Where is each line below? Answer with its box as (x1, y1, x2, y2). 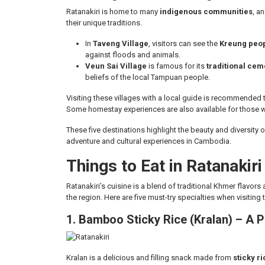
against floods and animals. (85, 50, 180, 59)
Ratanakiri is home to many (66, 7, 160, 16)
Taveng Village (93, 39, 148, 48)
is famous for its (147, 62, 206, 70)
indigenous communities (160, 7, 253, 16)
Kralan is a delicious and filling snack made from (66, 253, 233, 262)
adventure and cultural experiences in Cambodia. (66, 137, 231, 146)
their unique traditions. (66, 18, 142, 27)
